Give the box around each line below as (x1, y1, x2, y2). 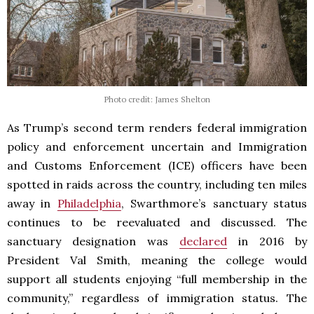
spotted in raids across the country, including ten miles (7, 177, 307, 192)
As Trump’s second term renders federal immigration (7, 121, 307, 135)
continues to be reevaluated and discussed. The (7, 215, 307, 230)
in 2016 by (227, 234, 307, 249)
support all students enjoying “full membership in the (7, 272, 307, 287)
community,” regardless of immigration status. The (7, 291, 307, 306)
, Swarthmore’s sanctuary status (121, 196, 308, 211)
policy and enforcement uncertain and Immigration (7, 139, 307, 154)
